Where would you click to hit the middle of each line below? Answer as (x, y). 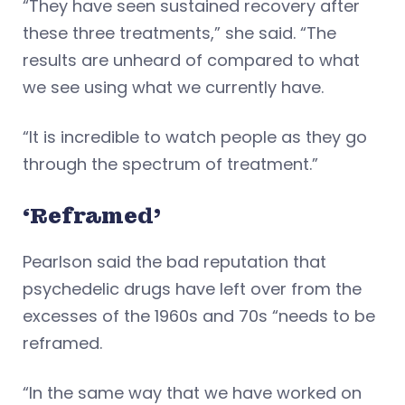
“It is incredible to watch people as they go (195, 137)
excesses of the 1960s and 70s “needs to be (199, 316)
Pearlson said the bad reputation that (174, 261)
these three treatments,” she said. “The (179, 33)
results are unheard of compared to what (191, 60)
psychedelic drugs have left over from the (192, 288)
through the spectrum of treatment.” (170, 164)
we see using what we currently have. (173, 87)
